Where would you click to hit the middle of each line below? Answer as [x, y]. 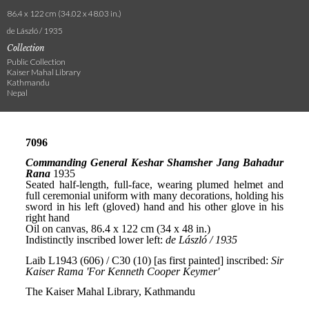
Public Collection [36, 62]
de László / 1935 [35, 31]
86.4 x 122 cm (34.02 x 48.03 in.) [64, 13]
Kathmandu [28, 82]
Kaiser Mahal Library [44, 72]
